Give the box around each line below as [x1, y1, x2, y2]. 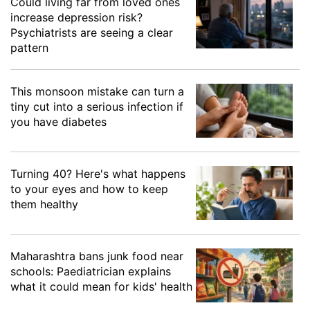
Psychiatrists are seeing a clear [10, 26, 173, 40]
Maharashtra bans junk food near [10, 249, 183, 264]
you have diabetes [10, 115, 107, 129]
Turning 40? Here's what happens [10, 167, 185, 181]
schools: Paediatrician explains [10, 264, 171, 279]
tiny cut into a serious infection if [10, 100, 183, 114]
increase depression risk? [10, 10, 143, 25]
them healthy [10, 197, 78, 212]
